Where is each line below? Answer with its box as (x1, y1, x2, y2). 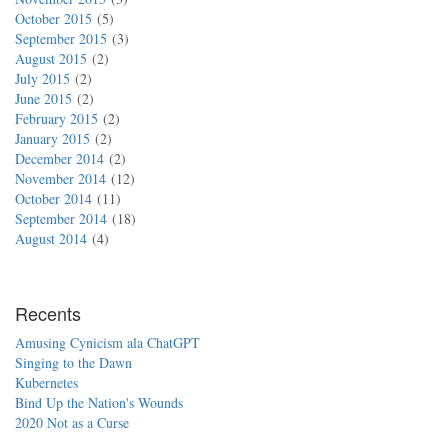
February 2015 (15, 109, 98, 128)
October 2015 (15, 9, 92, 28)
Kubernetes (15, 373, 78, 392)
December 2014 (15, 149, 104, 168)
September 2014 (15, 209, 107, 228)
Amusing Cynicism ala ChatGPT (15, 333, 200, 352)
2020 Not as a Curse (15, 413, 129, 432)
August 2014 (15, 229, 87, 248)
